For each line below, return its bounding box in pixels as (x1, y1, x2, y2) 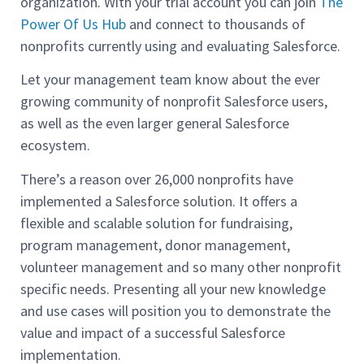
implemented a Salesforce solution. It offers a (20, 191, 297, 210)
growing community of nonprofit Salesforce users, (20, 92, 327, 111)
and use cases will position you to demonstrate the (20, 301, 331, 320)
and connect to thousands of (126, 14, 305, 33)
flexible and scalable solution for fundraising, (20, 213, 292, 232)
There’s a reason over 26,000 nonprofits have (20, 169, 293, 188)
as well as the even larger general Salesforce (20, 114, 289, 133)
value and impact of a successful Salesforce (20, 323, 285, 342)
